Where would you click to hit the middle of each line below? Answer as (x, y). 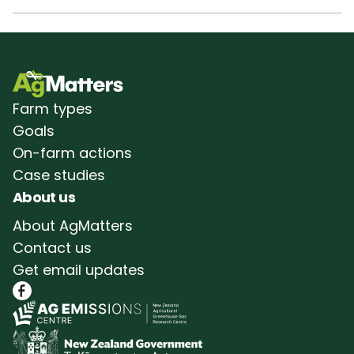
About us (44, 197)
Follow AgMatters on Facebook (109, 289)
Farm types (53, 108)
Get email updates (79, 269)
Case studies (59, 175)
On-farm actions (72, 153)
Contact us (52, 247)
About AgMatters (73, 225)
